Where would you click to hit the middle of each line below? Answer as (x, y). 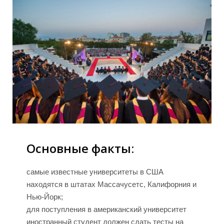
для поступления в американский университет (106, 209)
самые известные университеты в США (95, 171)
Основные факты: (80, 148)
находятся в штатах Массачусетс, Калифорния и (111, 184)
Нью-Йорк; (44, 196)
